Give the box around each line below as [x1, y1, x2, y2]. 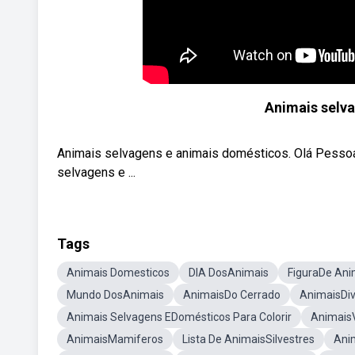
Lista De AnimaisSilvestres [182, 333, 315, 345]
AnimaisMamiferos [67, 333, 163, 345]
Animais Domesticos [67, 266, 170, 279]
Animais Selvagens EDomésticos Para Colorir [67, 311, 292, 323]
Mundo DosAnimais [67, 288, 164, 301]
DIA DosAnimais [189, 266, 269, 279]
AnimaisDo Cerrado [183, 288, 281, 301]
